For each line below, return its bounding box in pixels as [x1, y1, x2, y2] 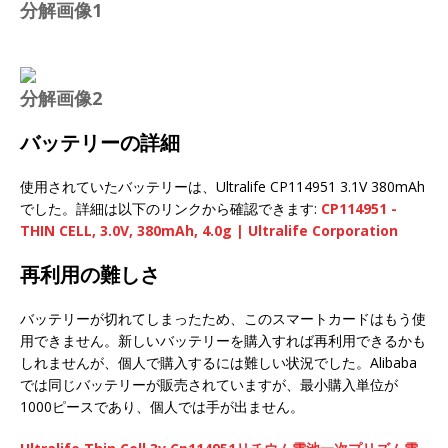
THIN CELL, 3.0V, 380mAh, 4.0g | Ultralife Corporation [20, 220, 398, 240]
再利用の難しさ [20, 260, 160, 288]
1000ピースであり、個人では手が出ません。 [20, 396, 304, 416]
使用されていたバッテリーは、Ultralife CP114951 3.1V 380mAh [20, 176, 425, 196]
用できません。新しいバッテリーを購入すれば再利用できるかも [20, 330, 426, 350]
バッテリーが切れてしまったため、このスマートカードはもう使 [20, 308, 426, 328]
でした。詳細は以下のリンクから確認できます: [20, 198, 321, 218]
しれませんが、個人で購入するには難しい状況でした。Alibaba [20, 352, 417, 372]
